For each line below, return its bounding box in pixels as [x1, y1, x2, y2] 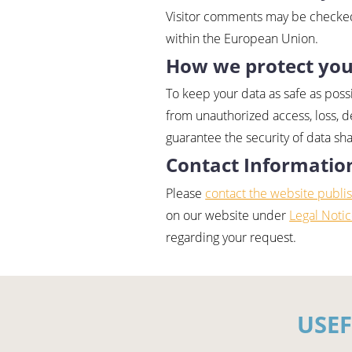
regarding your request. [166, 228, 297, 246]
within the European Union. [166, 29, 319, 47]
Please [166, 184, 206, 202]
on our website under [166, 206, 290, 224]
